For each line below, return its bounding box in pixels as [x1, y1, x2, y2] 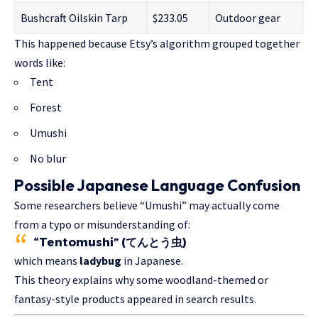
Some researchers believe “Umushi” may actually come [14, 198, 280, 212]
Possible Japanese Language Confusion [14, 175, 300, 195]
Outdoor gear [215, 11, 280, 25]
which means [14, 253, 79, 268]
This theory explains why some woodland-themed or [14, 273, 268, 287]
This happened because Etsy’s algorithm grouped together [14, 36, 300, 50]
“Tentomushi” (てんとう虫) [33, 236, 187, 249]
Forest [30, 100, 62, 114]
